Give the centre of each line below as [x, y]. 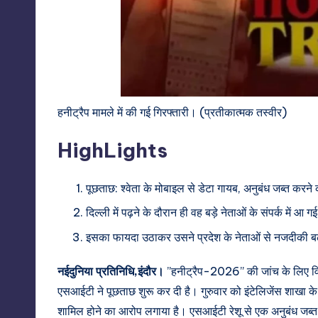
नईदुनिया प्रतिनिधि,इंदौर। [112, 271]
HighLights [113, 150]
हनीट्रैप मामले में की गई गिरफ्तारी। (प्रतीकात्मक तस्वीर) [172, 113]
